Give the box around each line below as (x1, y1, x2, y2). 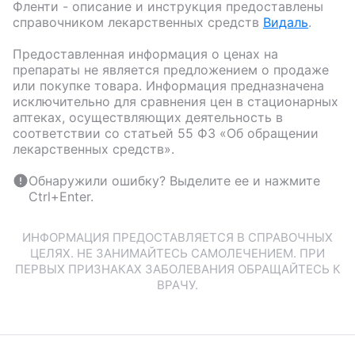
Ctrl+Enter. (29, 189, 94, 205)
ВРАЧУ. (157, 277, 198, 293)
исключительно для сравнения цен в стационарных (13, 94, 338, 110)
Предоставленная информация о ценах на (13, 46, 278, 63)
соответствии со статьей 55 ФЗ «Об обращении (13, 125, 319, 142)
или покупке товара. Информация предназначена (13, 78, 324, 94)
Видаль (263, 14, 308, 31)
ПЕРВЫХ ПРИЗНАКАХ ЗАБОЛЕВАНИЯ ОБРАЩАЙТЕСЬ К (14, 261, 341, 277)
